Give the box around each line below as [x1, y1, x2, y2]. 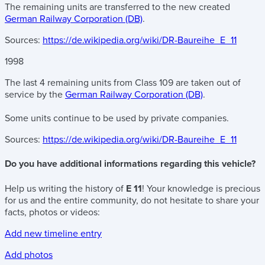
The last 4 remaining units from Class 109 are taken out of [5, 77, 241, 89]
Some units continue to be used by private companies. [5, 112, 229, 124]
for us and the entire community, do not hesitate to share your [5, 194, 259, 206]
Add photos [5, 248, 53, 261]
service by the [5, 89, 65, 101]
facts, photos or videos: [5, 206, 100, 218]
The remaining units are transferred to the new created [5, 1, 230, 13]
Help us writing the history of [5, 182, 126, 195]
